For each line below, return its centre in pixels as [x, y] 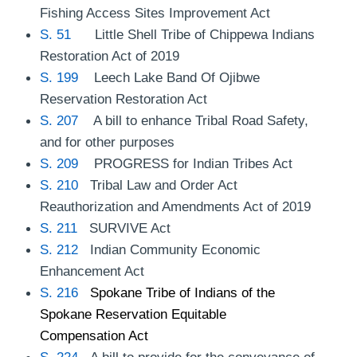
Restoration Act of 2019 [110, 55]
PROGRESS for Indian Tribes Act [185, 163]
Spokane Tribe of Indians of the [182, 292]
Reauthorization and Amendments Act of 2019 [175, 206]
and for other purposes [107, 141]
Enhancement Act [92, 271]
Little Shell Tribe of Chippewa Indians [193, 34]
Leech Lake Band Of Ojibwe [169, 77]
